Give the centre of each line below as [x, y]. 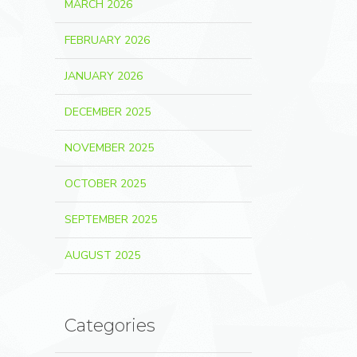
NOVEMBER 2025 [109, 148]
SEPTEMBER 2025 [110, 220]
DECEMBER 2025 [107, 112]
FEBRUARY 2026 [107, 40]
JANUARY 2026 [103, 76]
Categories [110, 326]
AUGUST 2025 [102, 255]
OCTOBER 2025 [105, 184]
